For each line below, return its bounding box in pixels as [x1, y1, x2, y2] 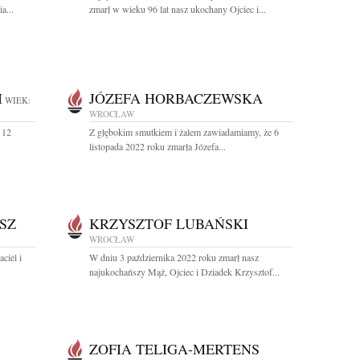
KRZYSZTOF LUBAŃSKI [89, 214, 248, 233]
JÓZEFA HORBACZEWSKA [89, 88, 263, 108]
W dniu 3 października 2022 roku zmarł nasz [89, 251, 259, 264]
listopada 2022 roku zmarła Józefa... [89, 140, 226, 153]
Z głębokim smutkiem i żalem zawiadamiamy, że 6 [89, 125, 279, 138]
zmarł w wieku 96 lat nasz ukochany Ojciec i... [89, 2, 266, 15]
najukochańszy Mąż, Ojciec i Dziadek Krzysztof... [89, 265, 280, 278]
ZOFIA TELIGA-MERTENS [89, 339, 260, 358]
